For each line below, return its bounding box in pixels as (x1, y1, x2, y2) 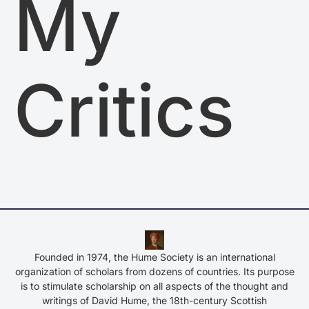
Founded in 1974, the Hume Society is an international (34, 251, 275, 263)
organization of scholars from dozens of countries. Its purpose (14, 266, 295, 277)
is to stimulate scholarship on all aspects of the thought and (21, 280, 288, 292)
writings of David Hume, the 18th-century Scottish (42, 295, 267, 306)
